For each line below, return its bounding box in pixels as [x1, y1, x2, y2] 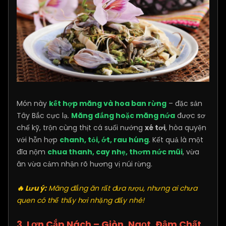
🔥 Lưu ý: [17, 183, 46, 194]
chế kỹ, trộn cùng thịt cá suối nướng [17, 123, 145, 133]
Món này [17, 98, 49, 109]
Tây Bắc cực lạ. [17, 110, 71, 121]
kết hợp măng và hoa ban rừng [49, 98, 166, 109]
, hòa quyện [165, 123, 206, 133]
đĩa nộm [17, 147, 47, 157]
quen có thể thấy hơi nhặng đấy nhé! [17, 195, 144, 206]
